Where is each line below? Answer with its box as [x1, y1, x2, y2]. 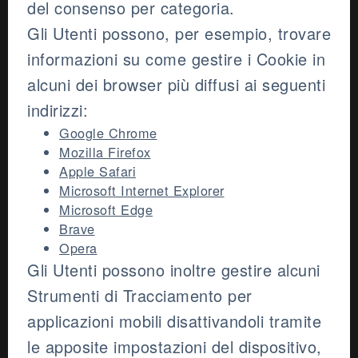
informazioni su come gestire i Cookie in [27, 47, 325, 71]
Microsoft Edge [59, 200, 153, 220]
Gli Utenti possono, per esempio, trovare [27, 22, 331, 46]
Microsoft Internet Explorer [59, 181, 225, 201]
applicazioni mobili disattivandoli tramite [27, 309, 321, 333]
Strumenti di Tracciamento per [27, 284, 253, 308]
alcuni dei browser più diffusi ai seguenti [27, 73, 325, 97]
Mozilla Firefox [59, 142, 151, 162]
